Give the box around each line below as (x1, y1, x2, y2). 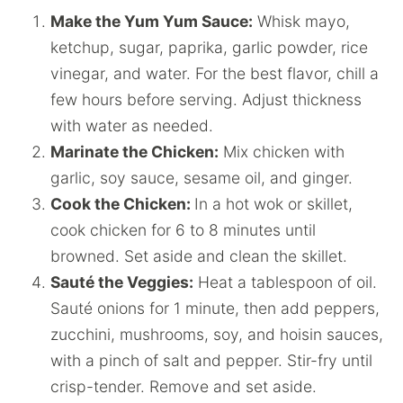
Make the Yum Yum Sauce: (50, 11, 253, 31)
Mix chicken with (219, 141, 345, 161)
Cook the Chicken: (50, 193, 194, 213)
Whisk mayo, (253, 11, 350, 31)
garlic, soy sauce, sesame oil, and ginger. (50, 167, 353, 187)
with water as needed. (50, 115, 213, 135)
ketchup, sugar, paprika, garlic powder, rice (50, 37, 368, 57)
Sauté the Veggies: (50, 272, 193, 291)
